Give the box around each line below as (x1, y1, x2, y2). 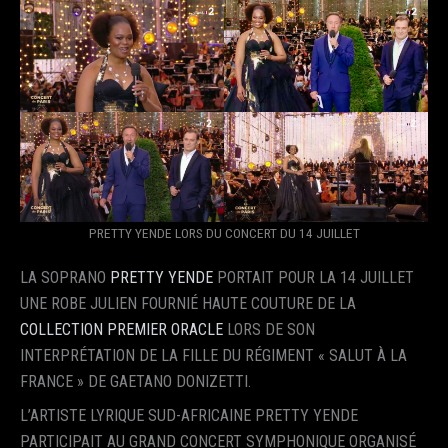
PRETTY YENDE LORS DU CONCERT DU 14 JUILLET (88, 225, 360, 242)
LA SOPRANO (20, 267, 110, 287)
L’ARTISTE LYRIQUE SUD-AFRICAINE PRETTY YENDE (20, 405, 358, 425)
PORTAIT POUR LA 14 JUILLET (213, 267, 414, 287)
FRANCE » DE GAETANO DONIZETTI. (20, 371, 251, 391)
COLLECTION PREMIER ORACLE (20, 319, 223, 339)
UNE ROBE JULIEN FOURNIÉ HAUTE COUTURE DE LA (20, 293, 356, 313)
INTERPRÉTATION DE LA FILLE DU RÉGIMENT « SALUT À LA (20, 345, 407, 365)
